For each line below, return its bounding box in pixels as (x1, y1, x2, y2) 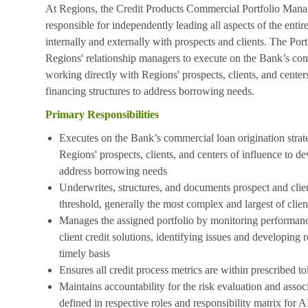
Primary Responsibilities (45, 108, 159, 120)
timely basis (59, 247, 110, 259)
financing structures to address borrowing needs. (45, 85, 254, 97)
